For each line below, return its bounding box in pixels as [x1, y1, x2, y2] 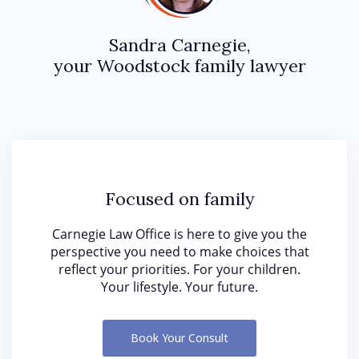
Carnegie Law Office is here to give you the [52, 224, 307, 243]
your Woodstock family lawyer [53, 54, 306, 77]
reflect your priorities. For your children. [58, 260, 301, 278]
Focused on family [104, 187, 255, 210]
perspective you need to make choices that [50, 242, 309, 260]
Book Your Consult [131, 329, 228, 345]
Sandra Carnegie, [108, 33, 251, 56]
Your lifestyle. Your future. [101, 277, 258, 296]
